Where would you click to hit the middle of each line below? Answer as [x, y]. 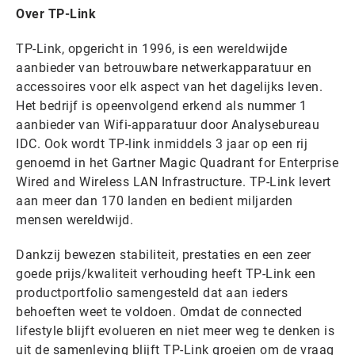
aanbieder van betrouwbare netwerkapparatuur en [164, 68]
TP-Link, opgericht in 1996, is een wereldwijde [151, 49]
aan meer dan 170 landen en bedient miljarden [154, 201]
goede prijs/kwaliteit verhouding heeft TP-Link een [166, 274]
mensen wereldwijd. [74, 220]
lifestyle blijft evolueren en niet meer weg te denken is [175, 331]
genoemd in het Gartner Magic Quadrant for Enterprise [177, 163]
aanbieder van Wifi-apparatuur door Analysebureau [168, 125]
